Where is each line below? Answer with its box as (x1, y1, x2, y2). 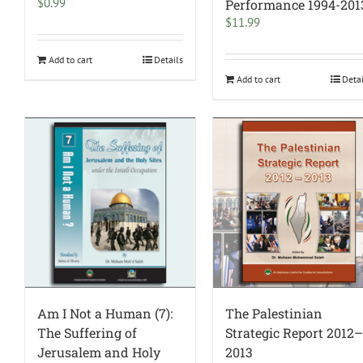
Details (154, 53, 184, 66)
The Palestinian (225, 305, 323, 322)
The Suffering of (37, 324, 137, 342)
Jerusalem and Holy (37, 344, 160, 361)
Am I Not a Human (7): (37, 305, 173, 322)
